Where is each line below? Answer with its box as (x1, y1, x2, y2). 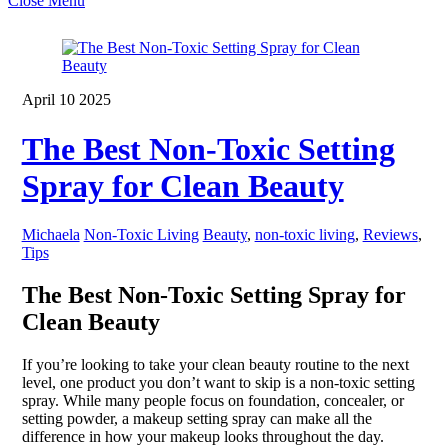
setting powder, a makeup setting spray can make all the (21, 409, 372, 427)
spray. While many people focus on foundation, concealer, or (21, 391, 404, 409)
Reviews (362, 226, 418, 244)
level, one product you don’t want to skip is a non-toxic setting (21, 373, 415, 391)
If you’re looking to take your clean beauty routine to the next (21, 355, 409, 373)
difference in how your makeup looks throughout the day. (21, 427, 384, 445)
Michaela (21, 226, 80, 244)
